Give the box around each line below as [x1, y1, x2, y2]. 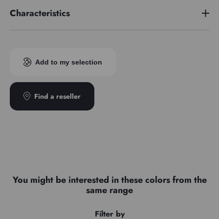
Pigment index [10, 34, 56, 46]
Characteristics [10, 6, 70, 20]
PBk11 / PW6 [113, 34, 158, 46]
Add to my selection [35, 58, 102, 66]
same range [86, 183, 133, 197]
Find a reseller [34, 91, 81, 101]
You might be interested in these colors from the [12, 173, 207, 186]
